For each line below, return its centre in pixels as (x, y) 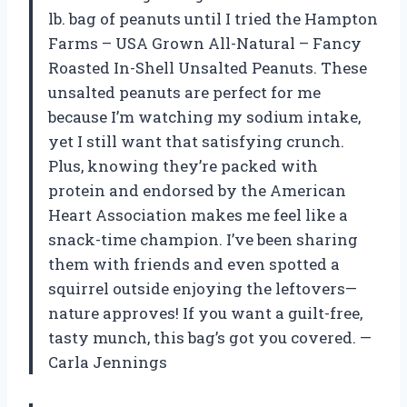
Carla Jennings (108, 362)
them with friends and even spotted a (194, 263)
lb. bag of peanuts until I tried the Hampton (213, 18)
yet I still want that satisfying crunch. (196, 141)
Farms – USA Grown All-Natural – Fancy (205, 43)
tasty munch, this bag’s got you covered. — (210, 337)
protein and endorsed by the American (197, 190)
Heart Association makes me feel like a (198, 214)
